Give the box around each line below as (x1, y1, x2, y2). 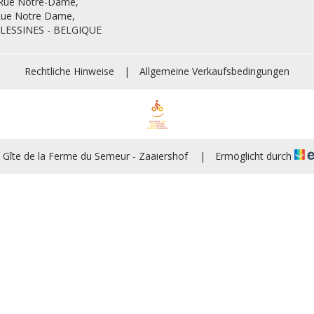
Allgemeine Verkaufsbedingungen (139, 64, 289, 78)
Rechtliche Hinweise (25, 64, 114, 78)
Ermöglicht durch (212, 149, 294, 163)
